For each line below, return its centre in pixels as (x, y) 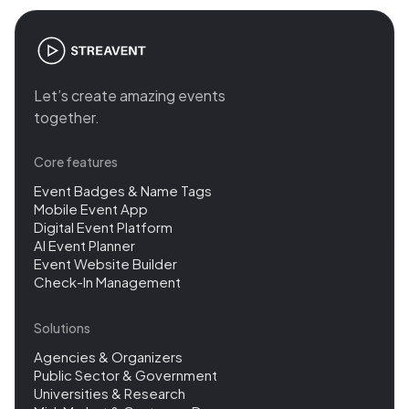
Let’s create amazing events (130, 95)
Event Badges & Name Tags (123, 190)
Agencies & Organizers (108, 357)
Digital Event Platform (103, 227)
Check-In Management (107, 282)
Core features (76, 162)
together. (67, 117)
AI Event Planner (84, 245)
